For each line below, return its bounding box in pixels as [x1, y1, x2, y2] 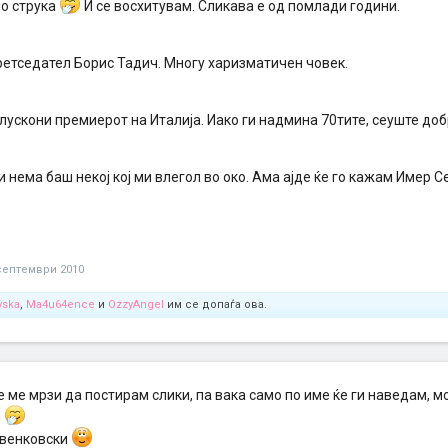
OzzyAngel [108, 298, 164, 311]
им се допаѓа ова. [164, 298, 267, 311]
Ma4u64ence [26, 298, 95, 311]
